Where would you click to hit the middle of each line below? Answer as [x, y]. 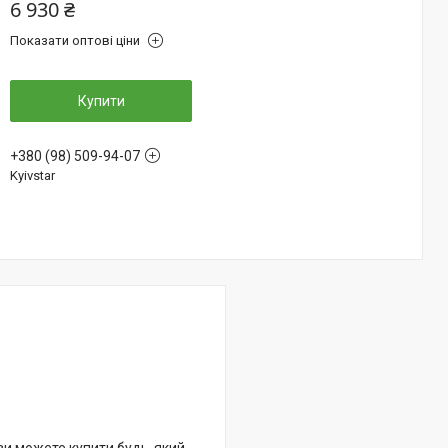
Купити [101, 101]
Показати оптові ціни [75, 40]
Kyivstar [32, 175]
